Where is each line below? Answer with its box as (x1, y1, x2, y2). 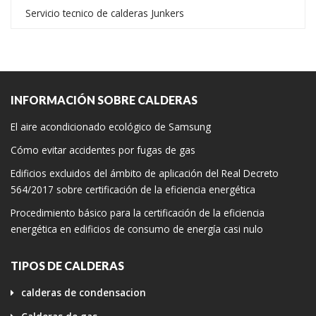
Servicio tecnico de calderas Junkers (25, 6, 184, 20)
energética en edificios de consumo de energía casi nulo (11, 221, 263, 236)
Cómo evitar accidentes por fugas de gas (11, 142, 195, 157)
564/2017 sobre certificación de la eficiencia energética (11, 182, 255, 196)
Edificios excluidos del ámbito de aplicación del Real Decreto (11, 166, 279, 180)
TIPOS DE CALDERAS (11, 258, 124, 272)
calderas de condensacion (21, 285, 146, 299)
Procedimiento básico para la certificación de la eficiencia (11, 205, 265, 219)
